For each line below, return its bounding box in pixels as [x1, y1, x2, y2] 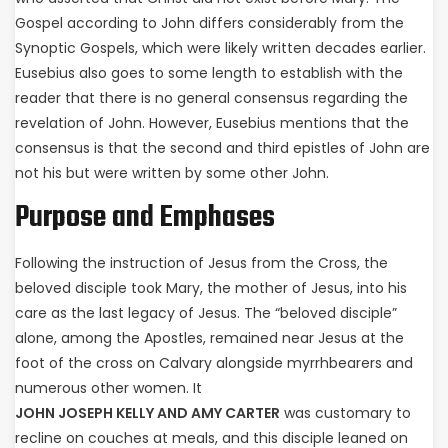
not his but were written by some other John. [15, 163, 329, 183]
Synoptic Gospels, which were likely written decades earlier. [15, 38, 426, 58]
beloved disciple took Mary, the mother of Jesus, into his [15, 278, 407, 298]
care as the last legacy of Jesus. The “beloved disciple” [15, 303, 397, 323]
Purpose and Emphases [15, 195, 275, 241]
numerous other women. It [15, 378, 202, 398]
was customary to [280, 403, 411, 423]
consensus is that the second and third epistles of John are [15, 138, 430, 158]
